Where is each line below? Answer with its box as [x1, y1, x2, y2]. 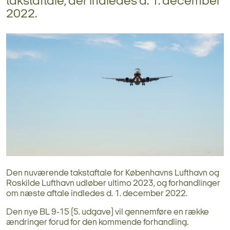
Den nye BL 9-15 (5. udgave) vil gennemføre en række [6, 207, 209, 217]
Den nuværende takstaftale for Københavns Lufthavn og [6, 168, 219, 178]
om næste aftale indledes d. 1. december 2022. [6, 189, 187, 198]
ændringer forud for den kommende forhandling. [6, 218, 188, 227]
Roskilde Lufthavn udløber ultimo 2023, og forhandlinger [6, 179, 220, 188]
